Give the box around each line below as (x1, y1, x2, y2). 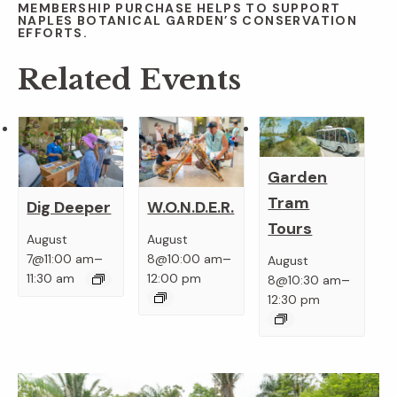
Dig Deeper (27, 196, 112, 218)
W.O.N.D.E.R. (147, 196, 235, 218)
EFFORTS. (18, 25, 89, 42)
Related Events (18, 62, 241, 98)
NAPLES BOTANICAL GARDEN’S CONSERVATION (18, 12, 358, 29)
